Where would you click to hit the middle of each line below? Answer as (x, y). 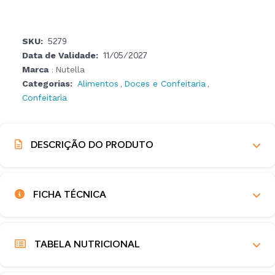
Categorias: (47, 83)
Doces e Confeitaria (165, 83)
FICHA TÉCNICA (68, 195)
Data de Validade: (60, 55)
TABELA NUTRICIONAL (86, 245)
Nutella (70, 69)
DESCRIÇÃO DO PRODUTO (91, 145)
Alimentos (98, 83)
